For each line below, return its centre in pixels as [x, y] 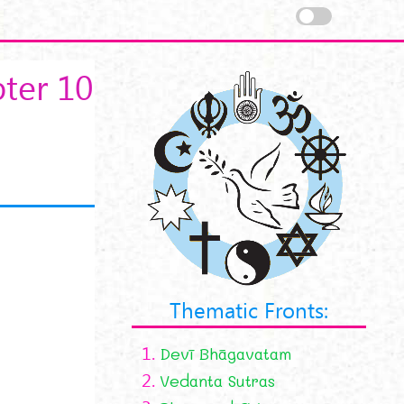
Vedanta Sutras [218, 381]
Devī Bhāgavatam [226, 353]
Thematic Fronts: [249, 309]
